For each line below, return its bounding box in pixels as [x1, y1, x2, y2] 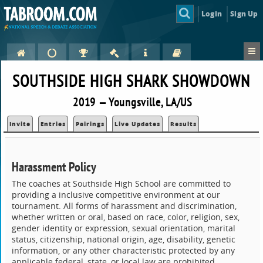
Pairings [76, 120, 105, 129]
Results [170, 120, 197, 129]
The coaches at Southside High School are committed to [12, 178, 231, 190]
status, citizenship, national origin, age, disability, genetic [12, 234, 236, 245]
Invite [9, 120, 31, 129]
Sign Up [230, 8, 258, 19]
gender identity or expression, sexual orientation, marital [12, 222, 236, 234]
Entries [41, 120, 66, 129]
